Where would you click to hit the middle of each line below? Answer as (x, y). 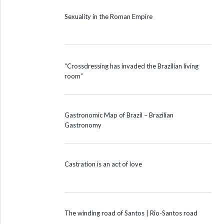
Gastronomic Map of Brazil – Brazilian (119, 115)
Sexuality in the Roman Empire (108, 17)
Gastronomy (83, 125)
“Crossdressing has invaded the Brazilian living (131, 66)
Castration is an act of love (103, 164)
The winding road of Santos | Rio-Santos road (131, 213)
